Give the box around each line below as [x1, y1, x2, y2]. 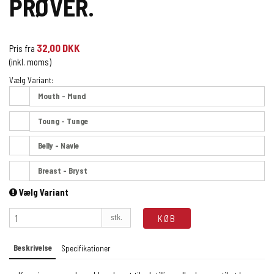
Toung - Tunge [38, 116, 89, 126]
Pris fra [9, 42, 35, 54]
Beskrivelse [13, 242, 52, 253]
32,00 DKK [37, 41, 80, 54]
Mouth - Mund [38, 91, 86, 102]
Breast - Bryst [38, 165, 88, 176]
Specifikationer [61, 243, 110, 253]
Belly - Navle [38, 141, 80, 151]
